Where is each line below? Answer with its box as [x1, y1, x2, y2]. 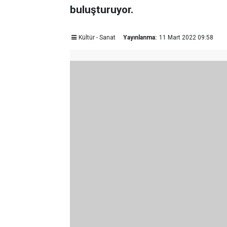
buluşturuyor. [70, 4, 133, 16]
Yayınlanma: [123, 34, 157, 41]
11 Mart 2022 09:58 [159, 34, 213, 41]
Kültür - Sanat [78, 34, 116, 41]
